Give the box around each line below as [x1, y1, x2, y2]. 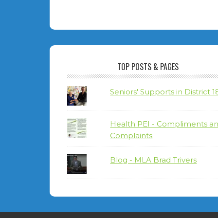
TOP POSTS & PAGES [117, 61, 179, 73]
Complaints [110, 131, 153, 140]
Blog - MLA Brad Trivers [110, 155, 197, 164]
